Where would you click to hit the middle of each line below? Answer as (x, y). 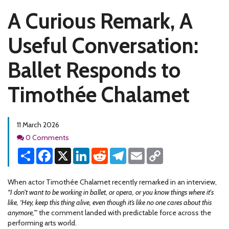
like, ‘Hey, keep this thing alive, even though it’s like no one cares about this (110, 202)
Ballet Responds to (94, 70)
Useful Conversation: (103, 45)
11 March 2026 (38, 125)
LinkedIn (102, 152)
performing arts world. (42, 223)
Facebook (68, 152)
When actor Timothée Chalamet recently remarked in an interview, (112, 182)
